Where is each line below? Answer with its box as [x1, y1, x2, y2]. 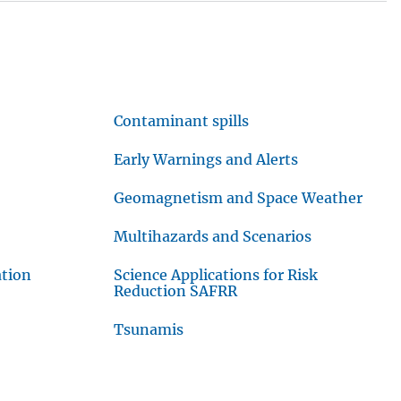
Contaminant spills [114, 112, 250, 131]
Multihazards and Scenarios [114, 227, 312, 246]
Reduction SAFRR [114, 282, 238, 301]
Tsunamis [114, 320, 184, 339]
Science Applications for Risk [114, 266, 319, 285]
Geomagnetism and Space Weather [114, 189, 363, 208]
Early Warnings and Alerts [114, 150, 299, 169]
